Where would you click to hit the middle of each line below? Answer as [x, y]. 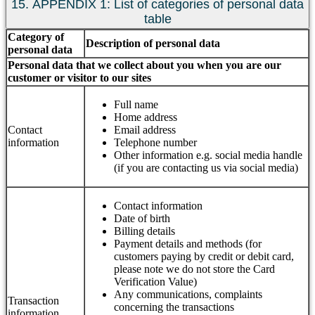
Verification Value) [155, 281]
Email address [145, 129]
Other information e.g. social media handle [208, 155]
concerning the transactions [174, 307]
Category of [36, 37]
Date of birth [142, 218]
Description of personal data [153, 43]
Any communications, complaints [188, 294]
